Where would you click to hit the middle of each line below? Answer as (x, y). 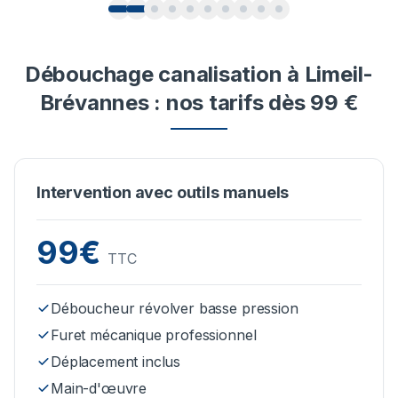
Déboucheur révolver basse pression (175, 309)
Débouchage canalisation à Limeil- (199, 75)
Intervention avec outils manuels (163, 193)
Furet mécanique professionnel (154, 335)
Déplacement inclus (116, 362)
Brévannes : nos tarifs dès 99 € (199, 103)
